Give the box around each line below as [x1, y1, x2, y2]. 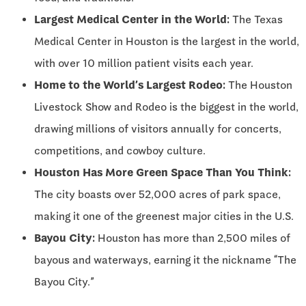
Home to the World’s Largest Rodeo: [34, 79, 225, 92]
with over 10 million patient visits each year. [34, 57, 253, 70]
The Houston [225, 79, 292, 92]
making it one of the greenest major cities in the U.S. [34, 210, 294, 223]
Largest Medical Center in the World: [34, 13, 229, 27]
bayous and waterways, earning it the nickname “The [34, 253, 296, 267]
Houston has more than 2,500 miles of [95, 232, 290, 245]
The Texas [229, 13, 283, 27]
